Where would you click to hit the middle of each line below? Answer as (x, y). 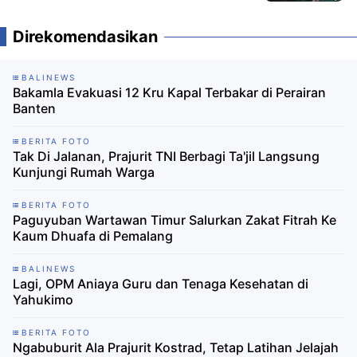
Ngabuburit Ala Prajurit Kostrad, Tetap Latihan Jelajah (176, 347)
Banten (34, 108)
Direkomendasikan (85, 36)
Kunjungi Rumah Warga (84, 172)
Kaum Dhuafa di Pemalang (93, 235)
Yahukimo (43, 299)
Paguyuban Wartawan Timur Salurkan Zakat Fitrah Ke (175, 220)
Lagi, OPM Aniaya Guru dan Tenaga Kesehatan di (161, 283)
